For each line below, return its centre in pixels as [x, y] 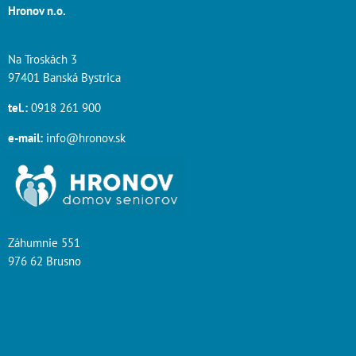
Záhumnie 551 [44, 243]
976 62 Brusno [44, 261]
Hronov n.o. [37, 11]
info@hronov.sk [84, 138]
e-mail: [25, 138]
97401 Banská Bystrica [64, 77]
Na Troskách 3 [43, 59]
